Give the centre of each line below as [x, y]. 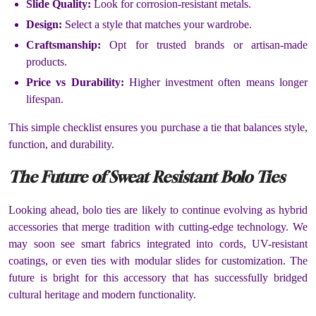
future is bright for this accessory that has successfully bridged [158, 278]
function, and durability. [61, 144]
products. [47, 61]
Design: [44, 24]
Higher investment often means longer [216, 82]
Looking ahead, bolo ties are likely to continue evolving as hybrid [158, 210]
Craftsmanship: [63, 44]
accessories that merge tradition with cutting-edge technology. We [158, 227]
